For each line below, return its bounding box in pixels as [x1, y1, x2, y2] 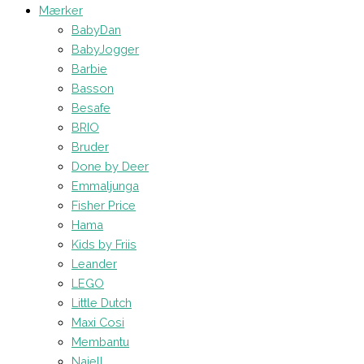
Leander [71, 256, 117, 271]
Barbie [71, 61, 107, 76]
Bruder [71, 139, 109, 154]
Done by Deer [71, 158, 149, 173]
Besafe [71, 100, 110, 115]
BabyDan [71, 22, 121, 37]
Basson [71, 80, 114, 95]
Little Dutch [71, 295, 132, 310]
